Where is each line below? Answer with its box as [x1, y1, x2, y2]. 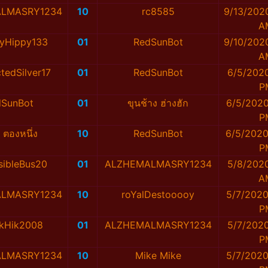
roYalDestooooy [121, 188, 194, 201]
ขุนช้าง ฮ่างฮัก [127, 97, 188, 109]
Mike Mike [135, 249, 181, 262]
